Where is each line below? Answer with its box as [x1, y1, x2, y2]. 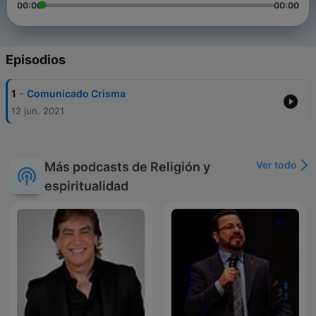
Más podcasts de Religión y [44, 159, 210, 175]
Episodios [6, 52, 66, 68]
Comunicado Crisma [27, 87, 126, 100]
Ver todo [256, 159, 297, 171]
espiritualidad [44, 178, 128, 194]
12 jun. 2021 [11, 105, 64, 117]
